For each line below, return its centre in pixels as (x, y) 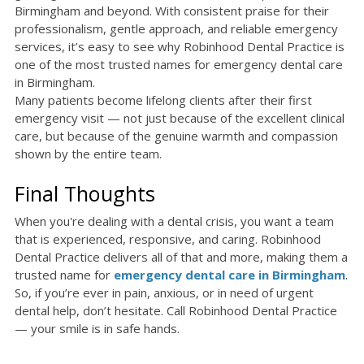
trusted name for (64, 275)
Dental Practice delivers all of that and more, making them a (181, 257)
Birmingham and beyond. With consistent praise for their (172, 11)
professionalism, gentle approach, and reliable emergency (176, 29)
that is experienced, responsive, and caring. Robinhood (168, 239)
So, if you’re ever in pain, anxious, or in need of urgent (164, 293)
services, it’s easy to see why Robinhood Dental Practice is (180, 47)
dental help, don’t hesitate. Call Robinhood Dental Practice (176, 311)
